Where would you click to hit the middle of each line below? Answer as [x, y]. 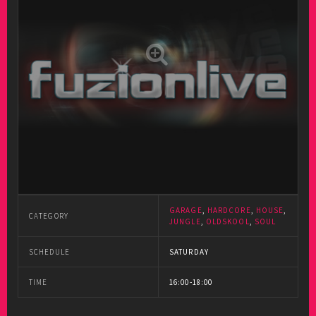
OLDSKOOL [227, 221]
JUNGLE [185, 221]
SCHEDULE [49, 252]
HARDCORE [229, 210]
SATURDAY [189, 252]
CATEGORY [49, 216]
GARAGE [186, 210]
